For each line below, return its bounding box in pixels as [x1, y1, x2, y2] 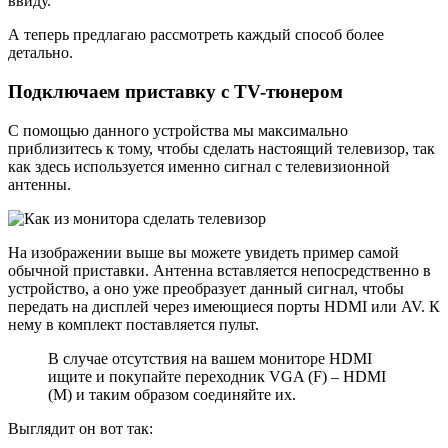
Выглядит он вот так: [8, 419, 153, 437]
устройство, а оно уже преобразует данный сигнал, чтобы [8, 279, 404, 297]
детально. [8, 44, 73, 62]
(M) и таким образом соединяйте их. [48, 385, 296, 403]
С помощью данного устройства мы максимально [8, 121, 348, 139]
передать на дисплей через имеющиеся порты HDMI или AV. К [8, 297, 440, 315]
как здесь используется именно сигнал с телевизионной [8, 157, 390, 175]
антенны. [8, 175, 71, 193]
